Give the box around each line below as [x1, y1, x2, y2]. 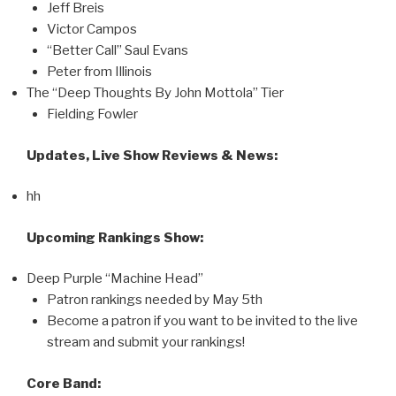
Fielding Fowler [46, 106, 138, 123]
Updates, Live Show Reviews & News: [27, 147, 278, 164]
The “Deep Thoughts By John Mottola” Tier [27, 85, 284, 102]
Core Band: [27, 375, 101, 392]
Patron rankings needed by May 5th [46, 292, 263, 308]
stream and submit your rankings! [46, 334, 245, 351]
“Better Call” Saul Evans [46, 42, 188, 59]
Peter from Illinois [46, 64, 152, 80]
